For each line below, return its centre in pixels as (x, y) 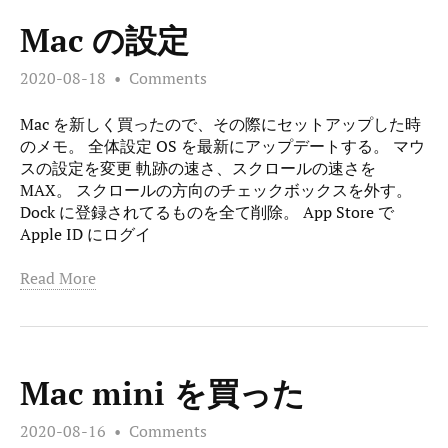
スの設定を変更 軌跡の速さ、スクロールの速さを (198, 167)
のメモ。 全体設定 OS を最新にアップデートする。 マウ (222, 145)
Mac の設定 (104, 40)
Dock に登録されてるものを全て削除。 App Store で (207, 211)
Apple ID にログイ (85, 233)
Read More (58, 277)
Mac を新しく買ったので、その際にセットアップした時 (220, 123)
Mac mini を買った (162, 393)
